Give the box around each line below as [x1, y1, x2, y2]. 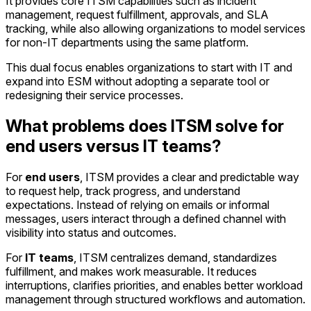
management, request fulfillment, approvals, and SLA [6, 7, 269, 22]
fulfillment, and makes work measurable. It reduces [6, 264, 257, 278]
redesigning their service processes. [6, 87, 183, 102]
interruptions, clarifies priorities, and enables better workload [6, 278, 303, 292]
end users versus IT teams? [6, 135, 221, 156]
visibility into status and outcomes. [6, 225, 176, 239]
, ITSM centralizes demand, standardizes [74, 250, 277, 264]
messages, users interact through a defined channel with [6, 211, 286, 226]
